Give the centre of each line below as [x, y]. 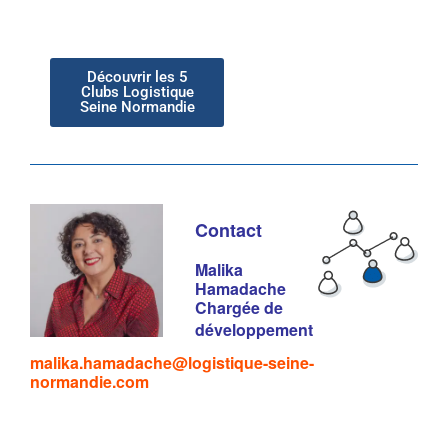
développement [254, 329]
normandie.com [89, 381]
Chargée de [239, 307]
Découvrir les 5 [137, 76]
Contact [228, 229]
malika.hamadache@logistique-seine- [172, 362]
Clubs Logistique [137, 91]
